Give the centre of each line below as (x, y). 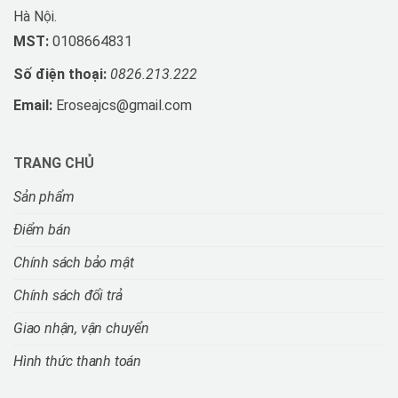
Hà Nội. (35, 17)
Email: (33, 106)
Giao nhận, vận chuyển (81, 329)
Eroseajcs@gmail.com (122, 106)
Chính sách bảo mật (74, 263)
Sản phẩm (44, 197)
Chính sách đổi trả (68, 296)
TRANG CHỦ (54, 163)
